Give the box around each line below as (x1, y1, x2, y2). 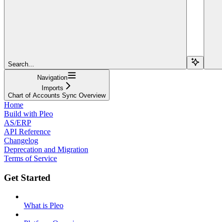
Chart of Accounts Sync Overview (8, 91, 106, 99)
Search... (8, 60, 34, 68)
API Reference (4, 127, 51, 136)
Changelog (4, 136, 38, 145)
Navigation (37, 73, 67, 81)
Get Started (4, 172, 51, 183)
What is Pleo (24, 201, 63, 210)
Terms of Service (4, 154, 57, 163)
